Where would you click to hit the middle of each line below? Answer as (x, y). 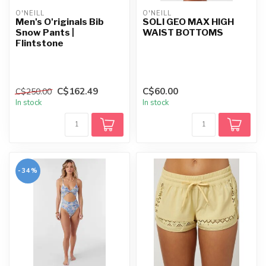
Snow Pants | (45, 32)
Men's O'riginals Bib (60, 21)
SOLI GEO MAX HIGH (188, 21)
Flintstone (39, 43)
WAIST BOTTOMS (183, 32)
